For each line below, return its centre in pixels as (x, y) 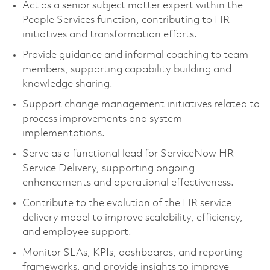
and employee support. (77, 232)
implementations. (63, 133)
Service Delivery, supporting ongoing (108, 168)
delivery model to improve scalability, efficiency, (132, 218)
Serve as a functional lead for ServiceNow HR (128, 154)
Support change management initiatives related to (141, 104)
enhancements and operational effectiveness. (128, 183)
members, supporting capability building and (127, 69)
